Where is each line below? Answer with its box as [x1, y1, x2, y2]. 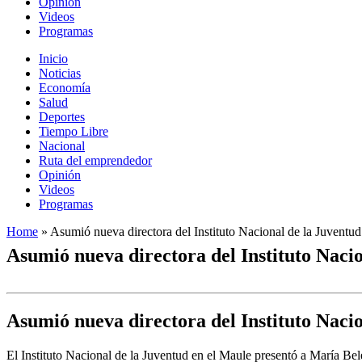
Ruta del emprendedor [39, 154, 152, 168]
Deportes [39, 110, 85, 124]
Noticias [39, 66, 81, 81]
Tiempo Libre [39, 124, 108, 139]
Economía [39, 81, 90, 95]
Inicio [39, 52, 68, 66]
